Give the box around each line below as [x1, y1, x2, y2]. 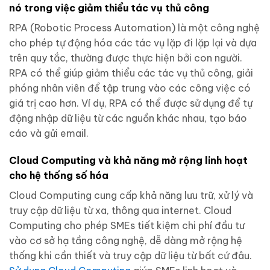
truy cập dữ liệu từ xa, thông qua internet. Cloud [9, 204, 231, 217]
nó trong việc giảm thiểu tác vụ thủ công [9, 1, 209, 14]
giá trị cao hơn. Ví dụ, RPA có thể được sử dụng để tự [9, 96, 253, 109]
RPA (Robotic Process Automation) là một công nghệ [9, 21, 260, 34]
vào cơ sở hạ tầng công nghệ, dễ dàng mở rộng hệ [9, 234, 242, 247]
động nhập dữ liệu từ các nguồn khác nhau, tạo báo [9, 111, 247, 124]
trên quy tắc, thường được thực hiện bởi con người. [9, 51, 242, 64]
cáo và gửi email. [9, 127, 89, 139]
